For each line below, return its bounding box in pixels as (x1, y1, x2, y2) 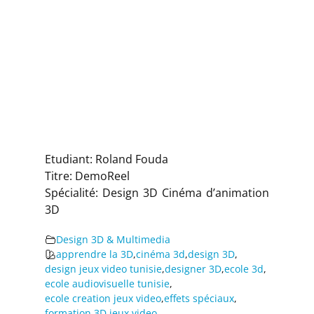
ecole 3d (224, 262, 264, 275)
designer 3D (165, 262, 221, 275)
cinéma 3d (136, 247, 185, 261)
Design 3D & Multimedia (56, 233, 170, 246)
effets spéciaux (164, 292, 234, 305)
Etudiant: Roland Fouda (45, 151, 168, 167)
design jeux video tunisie (45, 262, 162, 275)
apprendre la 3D (56, 247, 133, 261)
